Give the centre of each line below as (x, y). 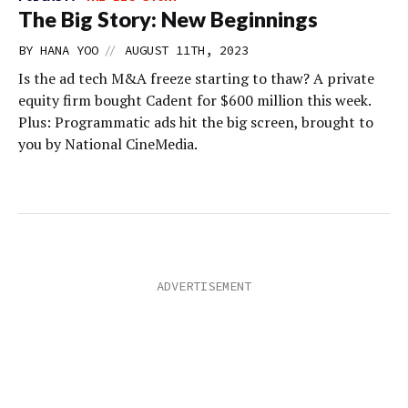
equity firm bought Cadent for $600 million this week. (194, 100)
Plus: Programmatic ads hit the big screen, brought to (196, 122)
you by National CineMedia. (108, 144)
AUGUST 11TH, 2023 (187, 50)
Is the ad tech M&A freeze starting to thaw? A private (196, 78)
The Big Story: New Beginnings (168, 19)
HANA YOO (69, 50)
